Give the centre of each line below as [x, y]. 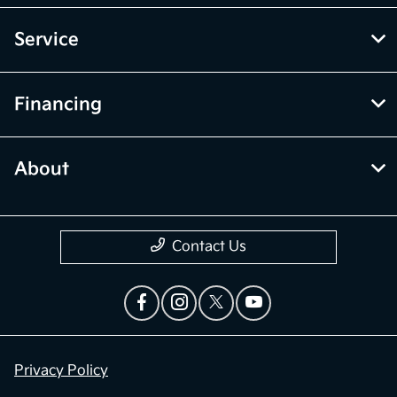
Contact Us [209, 247]
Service [47, 40]
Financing [58, 105]
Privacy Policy [61, 371]
